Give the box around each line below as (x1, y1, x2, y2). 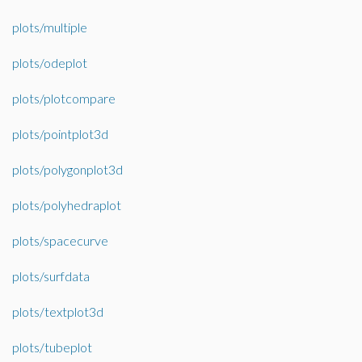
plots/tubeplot (12, 339, 92, 355)
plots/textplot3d (12, 304, 103, 319)
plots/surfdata (12, 268, 90, 284)
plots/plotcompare (12, 90, 116, 106)
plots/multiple (12, 19, 87, 35)
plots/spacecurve (12, 233, 108, 248)
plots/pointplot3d (12, 126, 108, 141)
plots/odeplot (12, 55, 87, 70)
